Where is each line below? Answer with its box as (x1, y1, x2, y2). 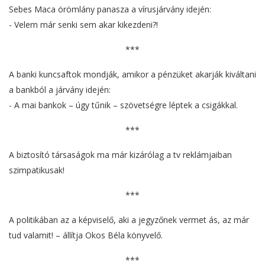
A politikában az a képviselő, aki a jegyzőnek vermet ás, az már (9, 214, 249, 226)
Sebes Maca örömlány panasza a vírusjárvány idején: (9, 4, 211, 15)
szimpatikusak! (9, 164, 64, 176)
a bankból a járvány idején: (9, 84, 111, 96)
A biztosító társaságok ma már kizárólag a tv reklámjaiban (9, 149, 232, 161)
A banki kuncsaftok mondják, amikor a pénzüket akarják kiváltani (9, 69, 256, 80)
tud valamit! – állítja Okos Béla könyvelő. (9, 230, 163, 241)
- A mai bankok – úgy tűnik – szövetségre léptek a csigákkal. (9, 99, 238, 111)
